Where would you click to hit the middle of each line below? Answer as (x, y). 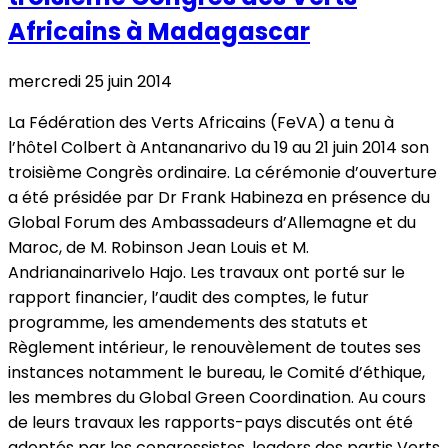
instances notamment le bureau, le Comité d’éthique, (216, 372)
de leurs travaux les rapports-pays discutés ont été (210, 422)
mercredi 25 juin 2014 (90, 81)
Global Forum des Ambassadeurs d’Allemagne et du (212, 222)
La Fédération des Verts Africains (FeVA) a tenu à (201, 122)
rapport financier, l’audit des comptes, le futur (188, 297)
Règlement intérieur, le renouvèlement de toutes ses (214, 347)
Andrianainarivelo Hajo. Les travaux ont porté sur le (206, 272)
